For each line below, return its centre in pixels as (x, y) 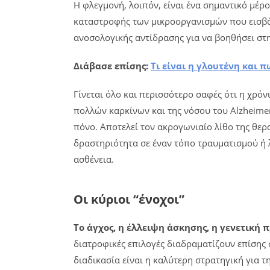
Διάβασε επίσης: (112, 66)
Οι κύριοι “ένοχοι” (129, 199)
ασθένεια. (94, 159)
